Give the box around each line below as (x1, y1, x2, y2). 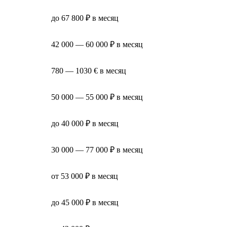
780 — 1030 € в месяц (51, 66, 126, 75)
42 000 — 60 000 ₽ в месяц (51, 40, 143, 49)
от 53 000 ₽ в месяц (51, 171, 118, 180)
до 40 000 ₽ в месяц (51, 119, 119, 128)
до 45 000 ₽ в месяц (51, 198, 119, 207)
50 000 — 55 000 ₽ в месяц (51, 92, 143, 101)
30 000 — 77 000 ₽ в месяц (51, 145, 143, 154)
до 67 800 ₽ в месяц (51, 13, 119, 22)
